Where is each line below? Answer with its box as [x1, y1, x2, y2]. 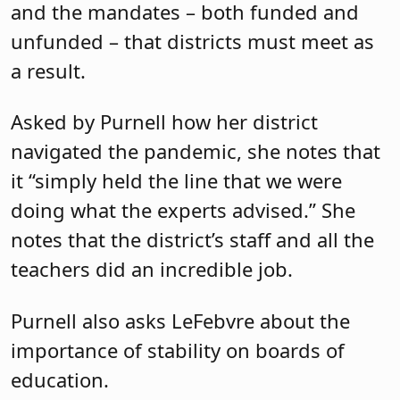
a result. [11, 57, 86, 85]
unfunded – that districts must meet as [11, 28, 374, 55]
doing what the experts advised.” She [11, 196, 355, 224]
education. [11, 365, 109, 393]
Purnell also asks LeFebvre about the [11, 306, 350, 334]
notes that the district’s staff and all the [11, 226, 374, 254]
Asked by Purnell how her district [11, 108, 318, 136]
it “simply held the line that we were [11, 167, 342, 195]
